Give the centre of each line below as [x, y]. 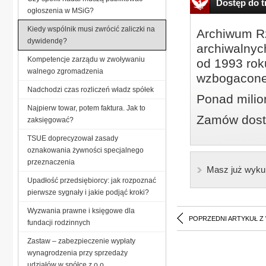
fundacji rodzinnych [59, 222]
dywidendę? [47, 41]
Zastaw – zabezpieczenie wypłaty [81, 241]
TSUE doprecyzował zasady [73, 138]
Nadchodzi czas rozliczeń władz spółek [91, 89]
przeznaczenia [51, 162]
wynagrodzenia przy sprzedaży [77, 253]
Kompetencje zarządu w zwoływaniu [86, 59]
